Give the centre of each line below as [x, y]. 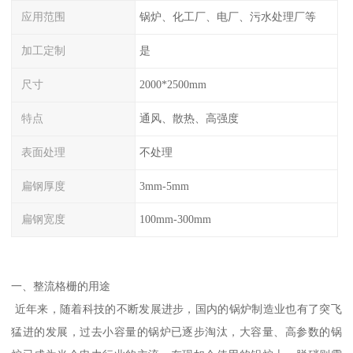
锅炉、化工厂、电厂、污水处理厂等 [227, 17]
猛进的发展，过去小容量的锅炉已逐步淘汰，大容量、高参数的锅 [176, 331]
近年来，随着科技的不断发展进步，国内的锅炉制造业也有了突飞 [176, 308]
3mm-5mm [164, 186]
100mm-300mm [175, 219]
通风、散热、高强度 [189, 118]
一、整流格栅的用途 [61, 286]
